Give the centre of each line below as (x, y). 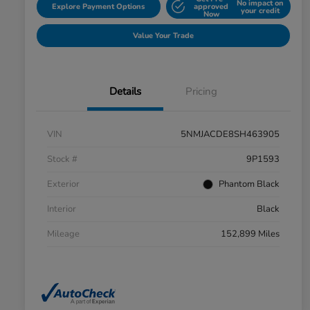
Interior (62, 209)
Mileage (63, 234)
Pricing (201, 92)
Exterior (63, 184)
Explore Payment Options (99, 7)
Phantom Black (249, 184)
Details (125, 92)
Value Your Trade (163, 36)
